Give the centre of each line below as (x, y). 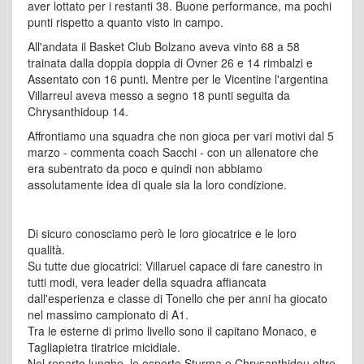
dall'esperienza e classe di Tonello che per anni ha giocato (178, 298)
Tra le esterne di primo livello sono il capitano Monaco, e (172, 330)
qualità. (46, 249)
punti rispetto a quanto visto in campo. (126, 22)
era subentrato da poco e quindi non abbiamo (145, 168)
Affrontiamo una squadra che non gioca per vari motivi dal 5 (181, 135)
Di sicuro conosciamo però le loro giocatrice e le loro (162, 233)
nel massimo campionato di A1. (108, 314)
